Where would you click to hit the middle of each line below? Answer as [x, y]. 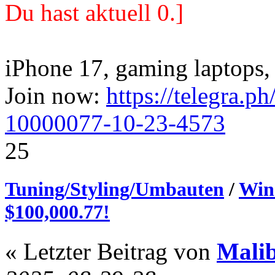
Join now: [56, 96]
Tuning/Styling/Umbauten [114, 189]
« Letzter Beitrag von [111, 251]
